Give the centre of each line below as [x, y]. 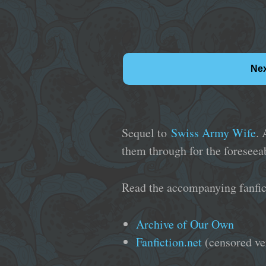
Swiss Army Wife [214, 132]
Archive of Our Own [185, 224]
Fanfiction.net [169, 242]
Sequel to [147, 132]
